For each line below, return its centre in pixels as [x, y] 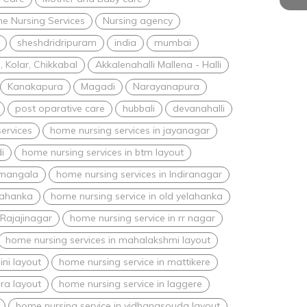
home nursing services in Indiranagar [139, 174]
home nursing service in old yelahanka [137, 196]
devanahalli [199, 108]
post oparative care [60, 108]
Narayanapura [166, 86]
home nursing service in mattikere [135, 261]
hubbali [139, 108]
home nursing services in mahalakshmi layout [108, 240]
